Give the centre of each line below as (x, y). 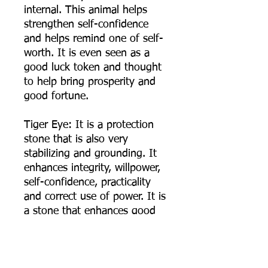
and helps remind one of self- (94, 39)
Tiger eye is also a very (78, 255)
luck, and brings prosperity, (87, 226)
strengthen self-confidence (86, 25)
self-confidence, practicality (87, 183)
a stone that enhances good (90, 211)
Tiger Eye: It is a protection (89, 125)
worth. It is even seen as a (87, 54)
